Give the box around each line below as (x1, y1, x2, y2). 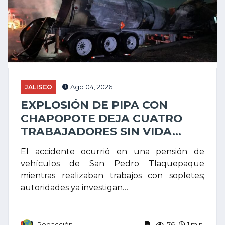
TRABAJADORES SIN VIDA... (21, 124, 181, 138)
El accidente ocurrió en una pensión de (21, 146, 204, 156)
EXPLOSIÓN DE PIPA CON (21, 98, 168, 111)
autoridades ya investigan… (21, 182, 128, 192)
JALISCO (25, 83, 52, 91)
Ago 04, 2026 (69, 83, 113, 91)
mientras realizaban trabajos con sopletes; (21, 170, 204, 180)
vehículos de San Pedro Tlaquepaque (21, 158, 204, 168)
